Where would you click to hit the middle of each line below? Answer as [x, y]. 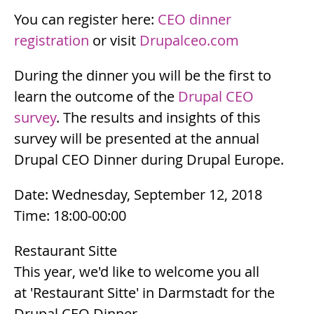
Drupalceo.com [189, 40]
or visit [114, 40]
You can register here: [86, 19]
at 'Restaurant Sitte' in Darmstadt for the [144, 292]
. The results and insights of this [158, 117]
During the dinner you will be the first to [143, 75]
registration [52, 40]
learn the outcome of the [96, 96]
